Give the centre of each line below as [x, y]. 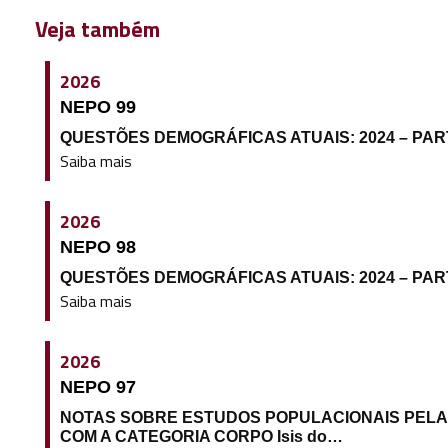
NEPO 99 [97, 106]
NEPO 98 [97, 246]
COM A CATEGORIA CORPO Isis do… [201, 436]
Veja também [97, 28]
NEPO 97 [97, 386]
